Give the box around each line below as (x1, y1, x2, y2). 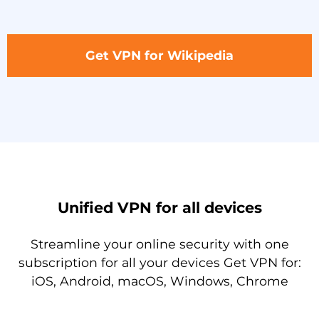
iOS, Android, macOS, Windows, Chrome (31, 273, 288, 288)
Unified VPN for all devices (57, 198, 262, 216)
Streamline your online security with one (30, 236, 289, 251)
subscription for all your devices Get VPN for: (18, 254, 301, 270)
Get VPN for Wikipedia (85, 47, 234, 63)
